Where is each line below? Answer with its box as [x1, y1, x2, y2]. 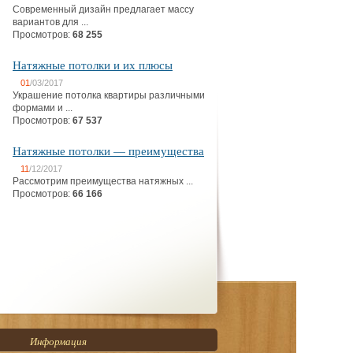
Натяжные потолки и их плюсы [13, 57, 173, 72]
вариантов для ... [13, 17, 88, 28]
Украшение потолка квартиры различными [13, 90, 205, 101]
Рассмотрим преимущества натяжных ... [13, 176, 193, 187]
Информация [30, 334, 87, 348]
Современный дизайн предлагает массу [13, 4, 194, 15]
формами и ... [13, 102, 72, 113]
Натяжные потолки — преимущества [13, 143, 204, 158]
